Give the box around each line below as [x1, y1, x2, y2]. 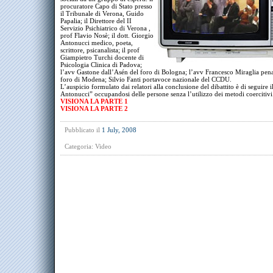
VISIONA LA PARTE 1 [60, 97, 128, 105]
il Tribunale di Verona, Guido [60, 10, 144, 17]
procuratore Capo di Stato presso [60, 2, 152, 10]
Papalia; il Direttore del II [60, 17, 132, 24]
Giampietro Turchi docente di [60, 54, 144, 61]
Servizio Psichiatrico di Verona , [60, 24, 151, 32]
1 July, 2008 [102, 126, 136, 133]
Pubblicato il [65, 126, 102, 133]
